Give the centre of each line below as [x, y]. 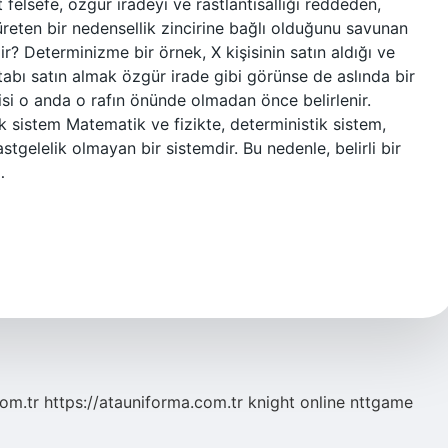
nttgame [381, 402]
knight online [296, 402]
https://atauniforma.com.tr [143, 402]
